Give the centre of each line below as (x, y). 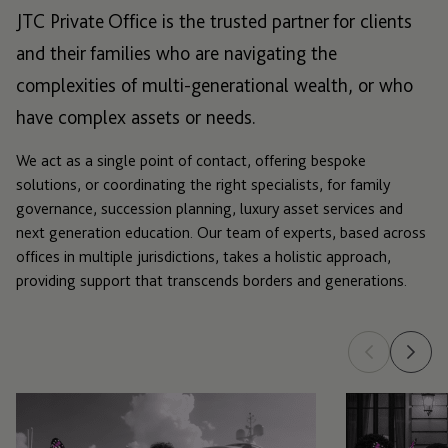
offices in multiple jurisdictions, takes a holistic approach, (203, 257)
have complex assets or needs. (136, 117)
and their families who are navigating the (176, 53)
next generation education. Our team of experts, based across (221, 233)
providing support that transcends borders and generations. (211, 281)
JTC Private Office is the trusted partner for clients (214, 21)
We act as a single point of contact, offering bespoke (191, 161)
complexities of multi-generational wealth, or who (214, 85)
